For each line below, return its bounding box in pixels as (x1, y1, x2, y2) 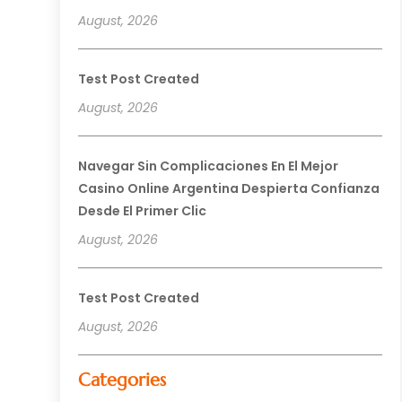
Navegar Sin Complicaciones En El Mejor (78, 157, 339, 176)
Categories (78, 369, 167, 392)
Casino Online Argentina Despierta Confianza (78, 179, 380, 198)
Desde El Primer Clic (78, 202, 207, 221)
